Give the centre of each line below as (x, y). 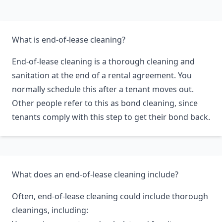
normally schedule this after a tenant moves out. (103, 89)
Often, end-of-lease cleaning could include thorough (110, 196)
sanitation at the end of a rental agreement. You (102, 75)
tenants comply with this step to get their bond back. (111, 117)
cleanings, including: (50, 210)
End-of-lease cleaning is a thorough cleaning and (103, 61)
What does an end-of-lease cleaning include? (95, 174)
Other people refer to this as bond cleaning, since (105, 103)
